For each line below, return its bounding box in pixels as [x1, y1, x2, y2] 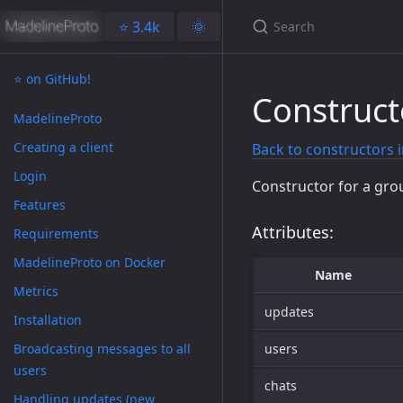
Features [13, 196, 66, 213]
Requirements [13, 225, 99, 242]
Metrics [13, 282, 58, 300]
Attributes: [252, 221, 334, 243]
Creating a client [13, 139, 113, 156]
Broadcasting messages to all [13, 340, 191, 357]
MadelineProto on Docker [13, 254, 166, 271]
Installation [13, 311, 82, 328]
